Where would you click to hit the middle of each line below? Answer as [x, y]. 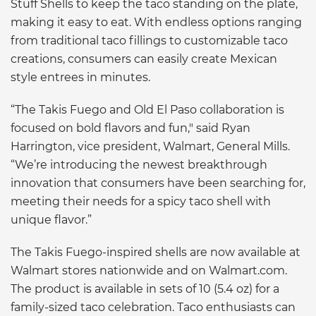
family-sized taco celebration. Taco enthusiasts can [153, 307]
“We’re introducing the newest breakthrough [139, 164]
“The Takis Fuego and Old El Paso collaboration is [147, 109]
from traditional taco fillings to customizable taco [149, 40]
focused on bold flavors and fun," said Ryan [130, 128]
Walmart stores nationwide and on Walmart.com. [149, 270]
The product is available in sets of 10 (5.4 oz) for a [145, 288]
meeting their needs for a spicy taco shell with [141, 201]
